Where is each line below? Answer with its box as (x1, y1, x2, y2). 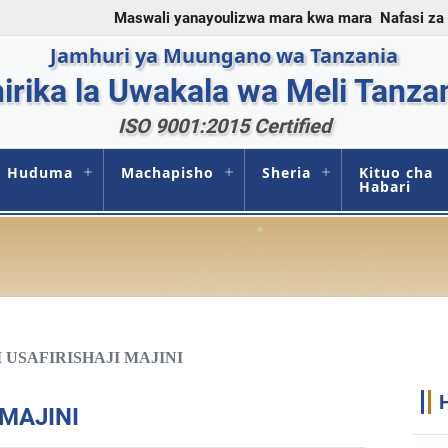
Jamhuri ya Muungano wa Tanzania (50, 42, 398, 69)
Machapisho (121, 163, 215, 182)
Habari (359, 177, 412, 196)
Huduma (7, 163, 74, 182)
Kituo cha (359, 163, 434, 182)
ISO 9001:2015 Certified (117, 114, 331, 138)
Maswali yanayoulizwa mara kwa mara (114, 8, 372, 27)
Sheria (262, 163, 312, 182)
